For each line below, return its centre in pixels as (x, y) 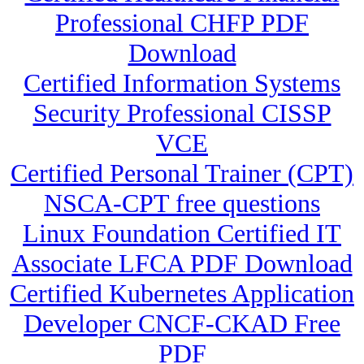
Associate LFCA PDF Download (182, 264)
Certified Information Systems (182, 83)
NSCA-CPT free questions (182, 204)
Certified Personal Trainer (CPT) (182, 173)
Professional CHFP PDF (182, 23)
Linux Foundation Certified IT (182, 234)
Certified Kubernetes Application (182, 294)
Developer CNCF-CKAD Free (182, 324)
